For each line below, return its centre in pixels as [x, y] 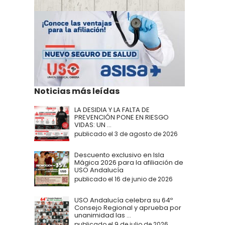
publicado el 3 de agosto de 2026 [126, 134]
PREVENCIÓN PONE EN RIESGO [122, 118]
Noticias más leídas [77, 91]
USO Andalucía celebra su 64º [124, 200]
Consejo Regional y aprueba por [128, 208]
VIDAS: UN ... [93, 125]
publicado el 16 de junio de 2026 [124, 179]
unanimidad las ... [103, 215]
